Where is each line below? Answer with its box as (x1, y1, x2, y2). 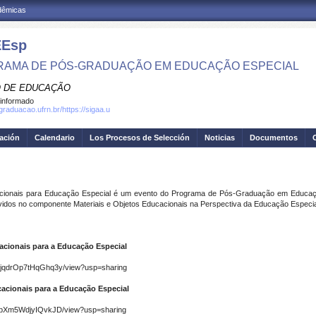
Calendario (35, 133, 75, 142)
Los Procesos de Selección (90, 133, 190, 142)
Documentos (250, 133, 298, 142)
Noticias (205, 133, 235, 142)
